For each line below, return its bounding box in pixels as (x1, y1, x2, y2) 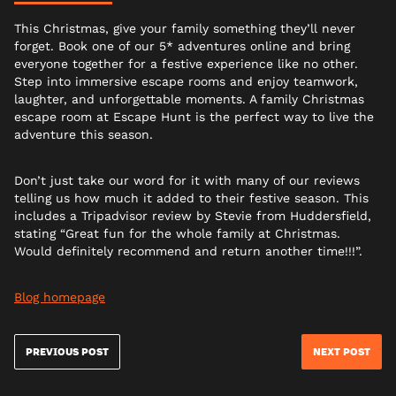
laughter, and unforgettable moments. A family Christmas (14, 91, 364, 106)
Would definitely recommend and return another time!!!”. (14, 243, 362, 258)
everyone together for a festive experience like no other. (14, 56, 358, 71)
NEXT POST (313, 344, 370, 359)
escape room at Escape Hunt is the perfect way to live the (14, 109, 374, 124)
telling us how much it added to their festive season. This (14, 190, 369, 205)
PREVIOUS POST (26, 344, 109, 359)
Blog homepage (14, 289, 105, 304)
